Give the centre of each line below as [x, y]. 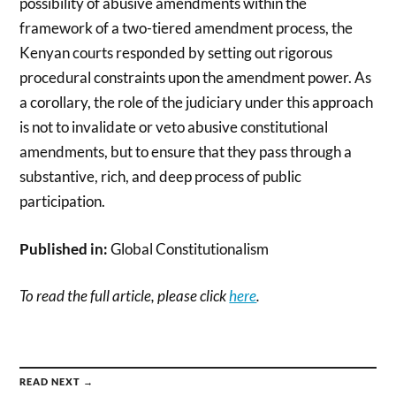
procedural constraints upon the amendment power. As [196, 78]
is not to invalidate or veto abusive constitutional [174, 127]
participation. [63, 202]
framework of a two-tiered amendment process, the [187, 28]
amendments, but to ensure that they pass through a [186, 152]
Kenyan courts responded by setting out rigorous [176, 53]
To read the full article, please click [125, 296]
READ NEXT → [57, 381]
